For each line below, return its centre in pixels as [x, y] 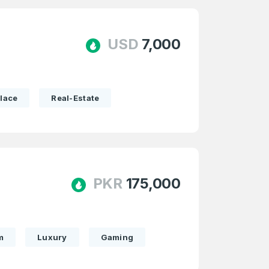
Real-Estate [75, 98]
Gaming [117, 237]
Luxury [52, 237]
